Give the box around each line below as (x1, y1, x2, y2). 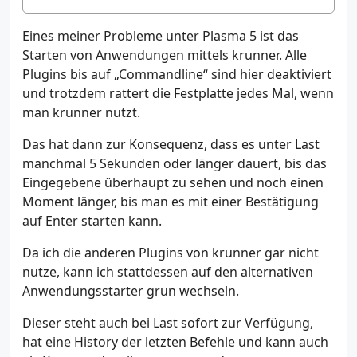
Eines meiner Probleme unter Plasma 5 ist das (22, 26, 299, 45)
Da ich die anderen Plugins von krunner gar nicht (22, 243, 319, 261)
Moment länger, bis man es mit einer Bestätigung (22, 192, 319, 210)
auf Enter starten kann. (22, 211, 162, 229)
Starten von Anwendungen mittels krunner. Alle (22, 45, 307, 64)
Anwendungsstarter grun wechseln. (22, 281, 239, 300)
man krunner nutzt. (22, 103, 140, 121)
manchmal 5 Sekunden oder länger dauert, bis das (22, 154, 327, 172)
